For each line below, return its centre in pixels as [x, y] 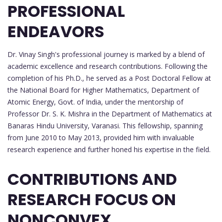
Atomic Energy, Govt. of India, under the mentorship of [95, 102]
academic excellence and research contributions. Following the [108, 66]
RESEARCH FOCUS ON [92, 199]
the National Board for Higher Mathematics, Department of [103, 90]
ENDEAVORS [56, 31]
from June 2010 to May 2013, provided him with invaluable [101, 137]
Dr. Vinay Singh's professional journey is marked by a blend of [106, 54]
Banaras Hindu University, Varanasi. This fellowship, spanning [105, 125]
